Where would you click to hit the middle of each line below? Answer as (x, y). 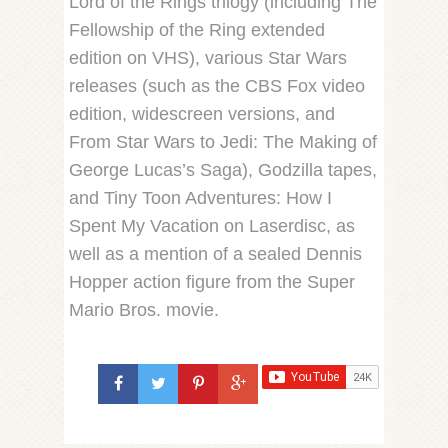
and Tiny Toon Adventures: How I (200, 198)
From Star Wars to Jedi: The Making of (223, 142)
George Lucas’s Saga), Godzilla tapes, (223, 170)
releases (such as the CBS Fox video (217, 86)
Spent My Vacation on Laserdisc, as (212, 226)
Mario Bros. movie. (144, 310)
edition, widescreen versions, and (202, 114)
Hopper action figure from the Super (212, 282)
